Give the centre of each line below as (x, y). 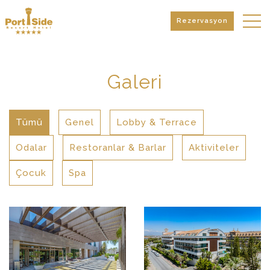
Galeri (135, 82)
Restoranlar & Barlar (118, 148)
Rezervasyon (202, 21)
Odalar (31, 148)
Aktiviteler (214, 148)
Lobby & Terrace (157, 122)
